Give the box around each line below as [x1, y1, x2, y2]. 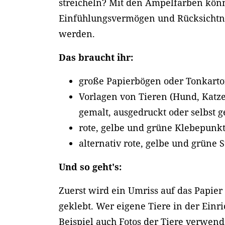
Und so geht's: [59, 161, 122, 173]
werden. [59, 28, 95, 40]
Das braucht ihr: [59, 51, 134, 63]
